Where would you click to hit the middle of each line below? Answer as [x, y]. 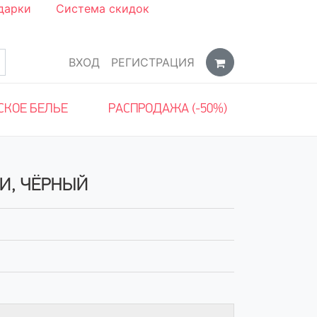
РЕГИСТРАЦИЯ [152, 62]
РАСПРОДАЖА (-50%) [167, 109]
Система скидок [103, 8]
